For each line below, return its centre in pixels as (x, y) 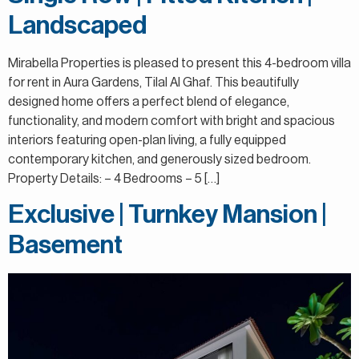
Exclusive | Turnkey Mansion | (167, 215)
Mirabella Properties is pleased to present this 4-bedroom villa (179, 63)
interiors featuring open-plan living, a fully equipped (147, 140)
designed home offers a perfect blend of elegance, (149, 101)
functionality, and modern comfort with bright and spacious (171, 121)
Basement (65, 246)
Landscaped (77, 25)
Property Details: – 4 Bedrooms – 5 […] (114, 178)
